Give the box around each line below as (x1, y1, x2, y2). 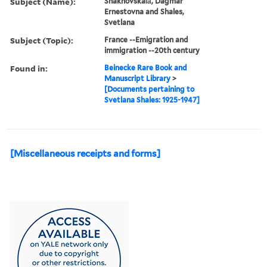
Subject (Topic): (10, 34, 73, 46)
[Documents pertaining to (104, 84, 195, 94)
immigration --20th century (104, 45, 200, 55)
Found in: (10, 62, 48, 74)
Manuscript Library (104, 73, 171, 83)
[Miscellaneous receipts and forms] (10, 148, 160, 159)
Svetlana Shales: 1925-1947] (104, 95, 200, 104)
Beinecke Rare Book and (104, 63, 188, 72)
